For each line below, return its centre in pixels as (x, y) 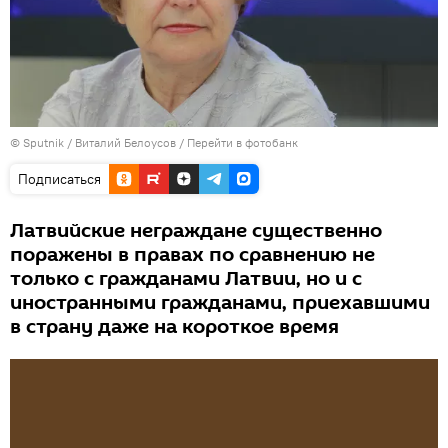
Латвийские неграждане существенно (196, 231)
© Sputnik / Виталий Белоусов (93, 143)
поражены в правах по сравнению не (192, 255)
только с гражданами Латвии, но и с (186, 279)
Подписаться (59, 179)
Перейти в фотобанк (242, 143)
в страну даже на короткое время (174, 327)
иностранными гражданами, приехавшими (220, 303)
